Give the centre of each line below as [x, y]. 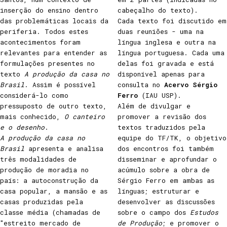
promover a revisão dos [162, 117]
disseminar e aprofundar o [167, 159]
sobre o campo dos [154, 212]
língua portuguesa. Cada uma [171, 53]
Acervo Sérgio [191, 85]
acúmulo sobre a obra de [164, 170]
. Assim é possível [60, 85]
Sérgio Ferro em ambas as [166, 180]
